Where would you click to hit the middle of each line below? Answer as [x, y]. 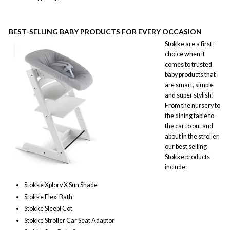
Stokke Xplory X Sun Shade [61, 185]
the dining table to [189, 116]
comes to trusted [188, 64]
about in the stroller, [192, 136]
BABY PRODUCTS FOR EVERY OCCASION [130, 32]
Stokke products [187, 157]
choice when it [185, 54]
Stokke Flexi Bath [48, 197]
